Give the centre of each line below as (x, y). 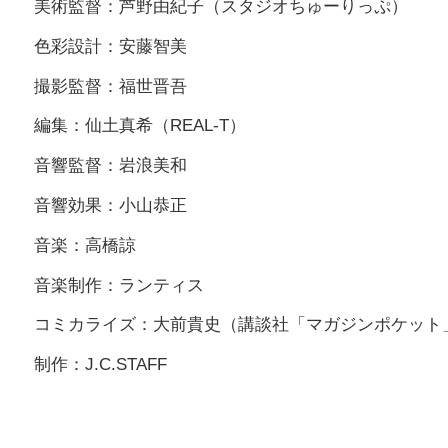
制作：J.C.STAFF (100, 365)
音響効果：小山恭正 (110, 206)
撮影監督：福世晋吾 (110, 86)
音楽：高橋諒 (85, 245)
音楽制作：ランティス (119, 285)
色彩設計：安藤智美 (110, 46)
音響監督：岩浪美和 (110, 166)
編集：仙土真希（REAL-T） (140, 126)
